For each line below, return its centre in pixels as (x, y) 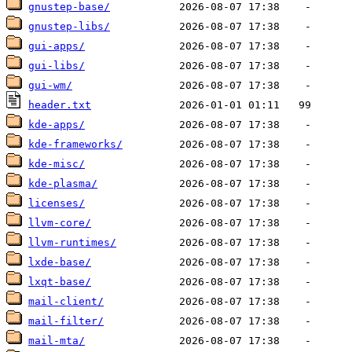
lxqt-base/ (60, 282)
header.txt (60, 105)
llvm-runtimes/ (72, 243)
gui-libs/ (57, 66)
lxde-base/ (60, 262)
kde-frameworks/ (75, 145)
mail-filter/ (66, 321)
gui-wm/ (50, 86)
